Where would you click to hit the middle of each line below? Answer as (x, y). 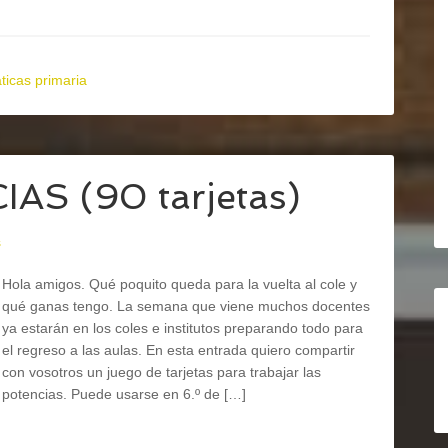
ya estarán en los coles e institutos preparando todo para (182, 328)
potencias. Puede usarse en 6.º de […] (124, 394)
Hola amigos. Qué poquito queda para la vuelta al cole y (179, 284)
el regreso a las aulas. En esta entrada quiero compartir (178, 350)
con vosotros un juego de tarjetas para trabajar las (161, 372)
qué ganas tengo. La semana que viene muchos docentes (186, 306)
